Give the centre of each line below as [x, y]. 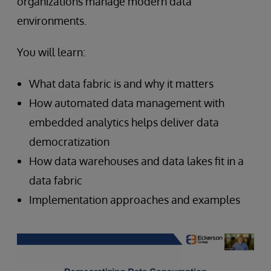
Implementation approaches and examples [135, 200]
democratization [69, 142]
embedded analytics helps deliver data [124, 122]
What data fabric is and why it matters [121, 83]
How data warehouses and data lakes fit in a [136, 161]
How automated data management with [127, 103]
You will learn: [51, 52]
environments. [52, 21]
